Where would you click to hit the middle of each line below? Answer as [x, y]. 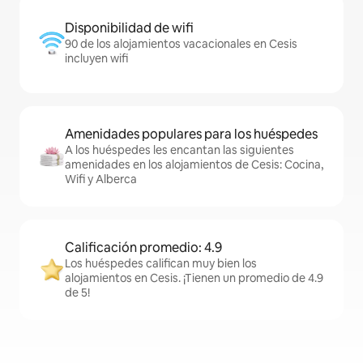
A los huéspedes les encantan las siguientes [179, 150]
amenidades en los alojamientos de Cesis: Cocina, [194, 165]
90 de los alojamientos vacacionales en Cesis [181, 44]
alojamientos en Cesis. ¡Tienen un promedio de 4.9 [194, 278]
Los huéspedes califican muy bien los [161, 264]
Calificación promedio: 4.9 [143, 248]
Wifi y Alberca [101, 179]
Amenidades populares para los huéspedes [191, 135]
